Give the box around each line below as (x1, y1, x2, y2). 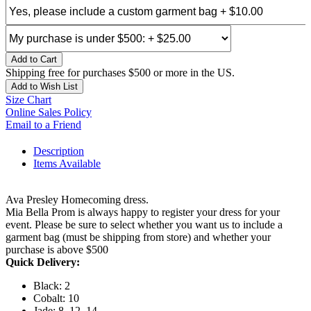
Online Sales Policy (6, 106, 92, 119)
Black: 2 (33, 280, 70, 292)
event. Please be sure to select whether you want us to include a (6, 219, 283, 231)
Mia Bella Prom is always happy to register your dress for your (6, 206, 280, 219)
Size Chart (6, 94, 51, 106)
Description (33, 145, 84, 158)
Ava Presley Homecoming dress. (6, 194, 149, 206)
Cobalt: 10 (33, 292, 79, 305)
